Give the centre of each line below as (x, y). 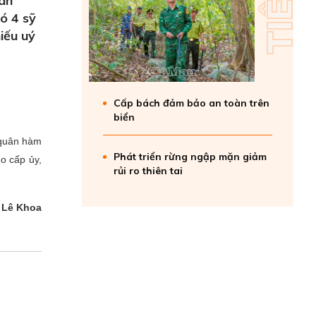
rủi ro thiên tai (148, 171)
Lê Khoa (22, 207)
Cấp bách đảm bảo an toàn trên (192, 103)
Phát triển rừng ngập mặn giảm (190, 157)
